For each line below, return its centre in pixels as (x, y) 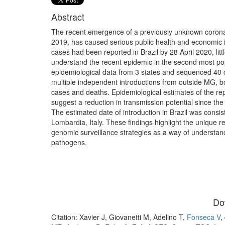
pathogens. (69, 142)
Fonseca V (204, 217)
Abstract (68, 16)
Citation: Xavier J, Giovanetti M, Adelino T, (119, 217)
